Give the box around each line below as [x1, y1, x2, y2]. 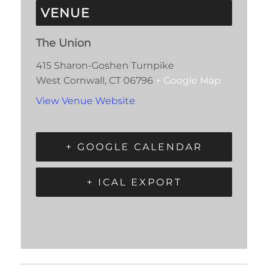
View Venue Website [36, 95, 135, 107]
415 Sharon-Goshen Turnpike [36, 59, 174, 71]
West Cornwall [36, 74, 105, 86]
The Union [36, 36, 91, 50]
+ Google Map [156, 74, 221, 86]
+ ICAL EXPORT [86, 176, 182, 188]
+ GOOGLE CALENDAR [65, 141, 203, 153]
